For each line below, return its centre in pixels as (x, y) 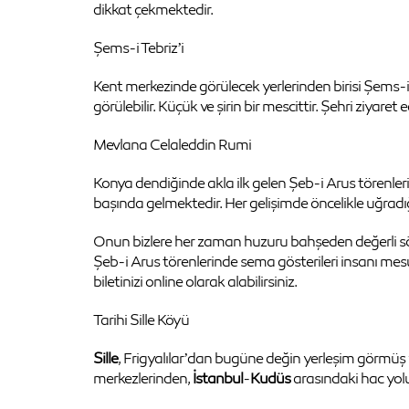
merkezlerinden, (143, 378)
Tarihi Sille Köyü (141, 320)
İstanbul (218, 378)
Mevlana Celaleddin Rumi (172, 144)
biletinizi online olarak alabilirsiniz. (195, 281)
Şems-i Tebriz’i (138, 47)
